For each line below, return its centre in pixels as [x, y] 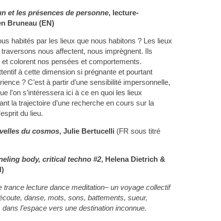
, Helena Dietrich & [133, 159]
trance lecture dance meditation [54, 187]
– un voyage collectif [137, 187]
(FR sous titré [137, 131]
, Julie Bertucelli [87, 131]
